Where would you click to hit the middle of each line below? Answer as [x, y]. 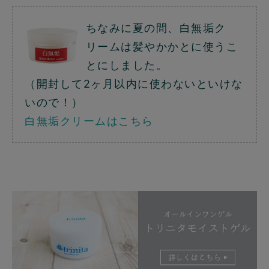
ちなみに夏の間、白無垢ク [156, 28]
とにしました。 [126, 65]
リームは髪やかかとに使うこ [162, 46]
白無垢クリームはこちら [89, 121]
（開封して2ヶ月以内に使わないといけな [134, 83]
